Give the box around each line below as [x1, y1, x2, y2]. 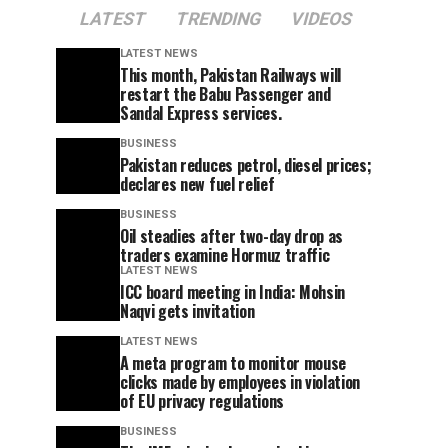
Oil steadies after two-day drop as [120, 224, 344, 248]
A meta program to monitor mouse [120, 351, 347, 375]
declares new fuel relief [120, 172, 275, 196]
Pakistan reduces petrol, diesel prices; [120, 153, 372, 177]
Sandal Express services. [120, 101, 282, 125]
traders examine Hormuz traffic [120, 243, 330, 267]
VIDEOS [288, 9, 355, 29]
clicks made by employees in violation [120, 370, 361, 394]
